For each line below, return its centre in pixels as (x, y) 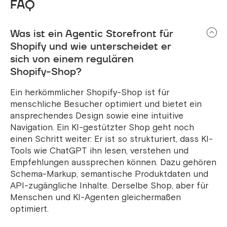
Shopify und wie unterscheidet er (91, 46)
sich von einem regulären (72, 59)
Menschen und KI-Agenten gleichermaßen (96, 198)
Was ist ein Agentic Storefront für (92, 34)
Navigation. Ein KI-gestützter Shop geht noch (102, 128)
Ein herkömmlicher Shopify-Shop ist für (90, 93)
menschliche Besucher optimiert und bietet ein (106, 104)
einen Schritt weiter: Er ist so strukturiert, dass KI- (111, 139)
